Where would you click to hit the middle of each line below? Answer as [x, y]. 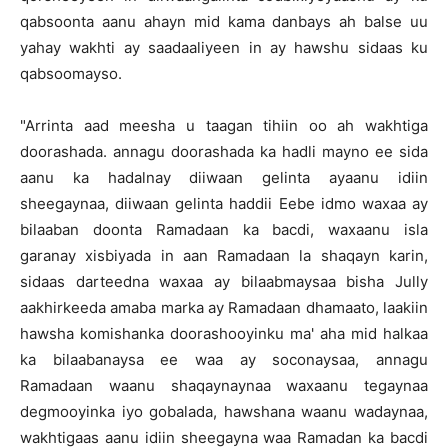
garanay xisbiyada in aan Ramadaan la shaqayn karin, [224, 255]
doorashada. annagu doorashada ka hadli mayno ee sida [224, 151]
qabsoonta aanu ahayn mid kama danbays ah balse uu [224, 21]
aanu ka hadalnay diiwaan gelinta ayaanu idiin [224, 177]
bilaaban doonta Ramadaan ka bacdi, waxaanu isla [224, 229]
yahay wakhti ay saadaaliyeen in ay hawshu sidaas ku [224, 47]
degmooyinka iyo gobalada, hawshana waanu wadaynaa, [224, 411]
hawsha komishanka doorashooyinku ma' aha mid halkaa [224, 333]
